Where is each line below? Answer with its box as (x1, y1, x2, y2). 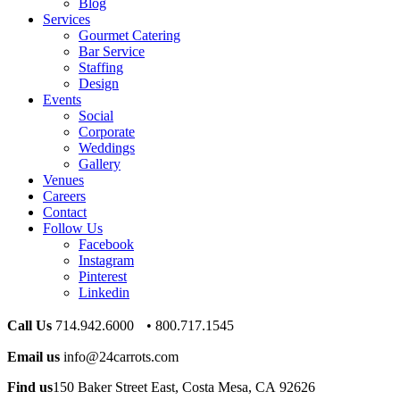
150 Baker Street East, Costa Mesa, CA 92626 (53, 379, 315, 395)
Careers (43, 187, 86, 204)
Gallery (79, 155, 121, 171)
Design (79, 75, 119, 91)
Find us (7, 379, 53, 395)
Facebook (79, 236, 134, 252)
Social (79, 107, 113, 123)
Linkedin (79, 284, 129, 300)
